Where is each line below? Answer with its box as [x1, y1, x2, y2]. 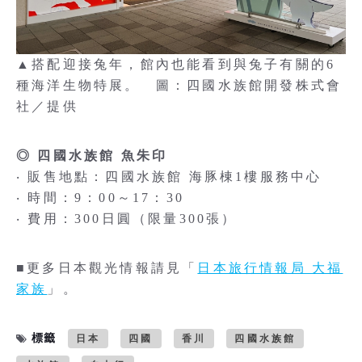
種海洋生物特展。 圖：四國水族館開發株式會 [16, 78, 343, 92]
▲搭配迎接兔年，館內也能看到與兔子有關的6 [16, 57, 336, 71]
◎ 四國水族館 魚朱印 [16, 149, 168, 162]
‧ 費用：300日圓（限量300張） [16, 212, 238, 225]
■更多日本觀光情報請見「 [16, 261, 198, 275]
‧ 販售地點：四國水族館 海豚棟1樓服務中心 [16, 170, 322, 183]
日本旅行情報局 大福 [197, 261, 343, 275]
